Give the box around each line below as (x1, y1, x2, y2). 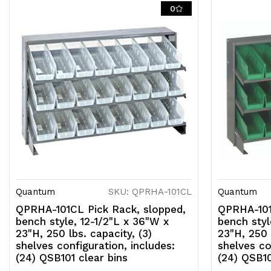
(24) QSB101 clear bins (16, 252, 128, 264)
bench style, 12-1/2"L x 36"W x (16, 215, 169, 228)
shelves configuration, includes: (16, 240, 175, 252)
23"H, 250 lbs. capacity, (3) (16, 227, 152, 240)
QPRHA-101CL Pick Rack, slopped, (16, 203, 186, 216)
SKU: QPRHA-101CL (108, 186, 192, 198)
